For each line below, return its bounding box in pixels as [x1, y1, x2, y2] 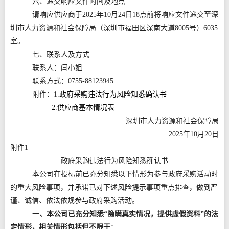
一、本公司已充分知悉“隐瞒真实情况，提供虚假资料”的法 [32, 210, 218, 218]
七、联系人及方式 [32, 51, 89, 58]
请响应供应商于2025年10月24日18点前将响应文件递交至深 [32, 11, 218, 18]
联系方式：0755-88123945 [32, 77, 113, 85]
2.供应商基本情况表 [33, 104, 115, 111]
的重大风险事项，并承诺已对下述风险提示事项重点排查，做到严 [10, 184, 218, 191]
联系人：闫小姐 [32, 64, 82, 72]
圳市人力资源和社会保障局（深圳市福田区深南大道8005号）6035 [10, 24, 218, 32]
